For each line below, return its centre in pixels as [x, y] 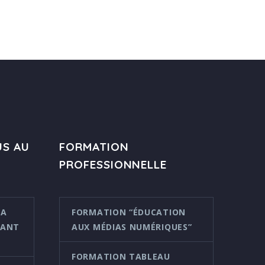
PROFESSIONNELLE [113, 164]
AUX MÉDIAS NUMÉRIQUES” [132, 227]
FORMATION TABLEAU [121, 256]
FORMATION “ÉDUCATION [129, 212]
